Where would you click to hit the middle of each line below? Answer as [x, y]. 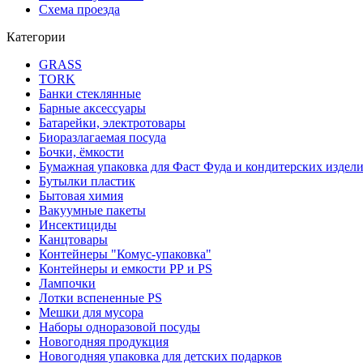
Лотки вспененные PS [100, 298]
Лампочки [67, 283]
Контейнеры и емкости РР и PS [126, 269]
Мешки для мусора [91, 312]
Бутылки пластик [87, 181]
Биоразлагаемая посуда [102, 137]
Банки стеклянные [90, 94]
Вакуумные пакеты [92, 210]
